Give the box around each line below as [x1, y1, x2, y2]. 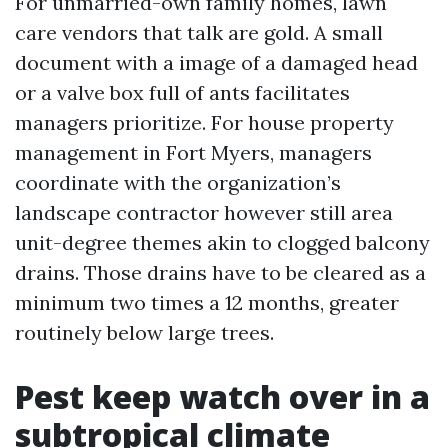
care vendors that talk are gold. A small [15, 20, 383, 45]
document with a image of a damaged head [15, 50, 418, 75]
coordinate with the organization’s [15, 170, 341, 195]
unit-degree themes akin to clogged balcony [15, 230, 430, 255]
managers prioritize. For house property [15, 110, 394, 135]
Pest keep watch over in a [15, 375, 430, 418]
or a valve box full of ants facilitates [15, 80, 350, 105]
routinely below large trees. [15, 320, 274, 345]
